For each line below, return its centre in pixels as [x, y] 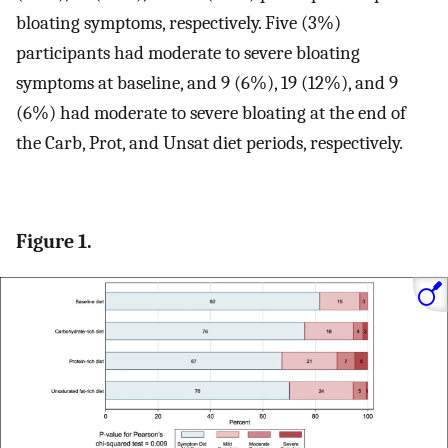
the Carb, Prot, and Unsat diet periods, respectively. [209, 143]
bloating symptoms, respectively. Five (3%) [178, 23]
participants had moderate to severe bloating [188, 53]
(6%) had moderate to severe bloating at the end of [211, 113]
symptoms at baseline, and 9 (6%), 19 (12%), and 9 [207, 83]
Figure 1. [54, 241]
